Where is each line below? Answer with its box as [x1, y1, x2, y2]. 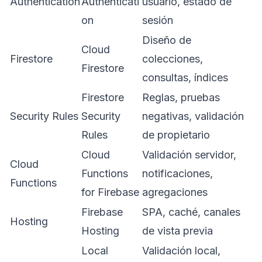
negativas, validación [142, 109, 244, 122]
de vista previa [142, 224, 213, 237]
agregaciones [142, 185, 208, 198]
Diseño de [142, 33, 191, 46]
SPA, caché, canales [142, 205, 240, 218]
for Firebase [81, 185, 139, 198]
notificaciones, [142, 167, 213, 180]
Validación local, [142, 244, 220, 257]
